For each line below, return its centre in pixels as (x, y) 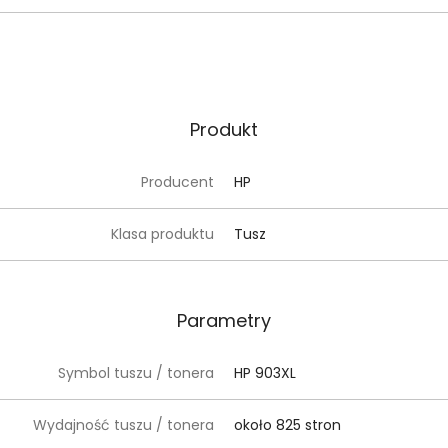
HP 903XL (265, 373)
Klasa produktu (162, 234)
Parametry (224, 320)
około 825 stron (287, 425)
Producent (177, 182)
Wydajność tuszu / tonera (123, 425)
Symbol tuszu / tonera (136, 373)
